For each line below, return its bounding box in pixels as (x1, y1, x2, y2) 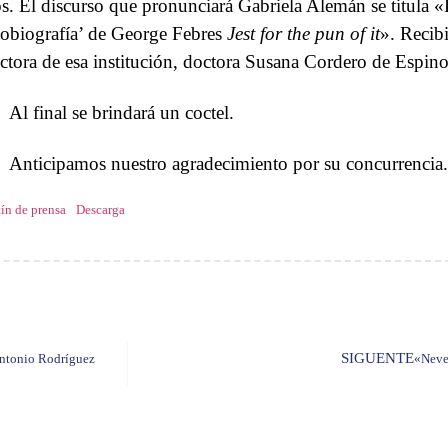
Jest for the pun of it (227, 22, 380, 44)
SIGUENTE (341, 348, 414, 366)
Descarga (75, 202, 125, 217)
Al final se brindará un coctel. (9, 101, 235, 123)
